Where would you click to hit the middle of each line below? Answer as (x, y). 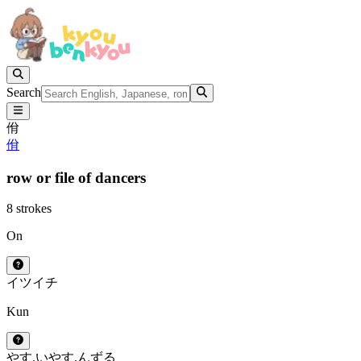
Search (24, 93)
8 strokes (29, 209)
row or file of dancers (76, 177)
